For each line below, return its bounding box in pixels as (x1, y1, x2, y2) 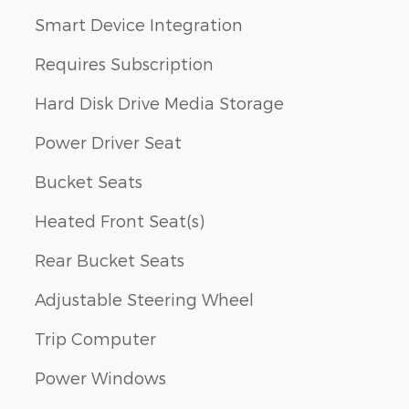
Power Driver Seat (35, 131, 182, 152)
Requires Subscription (35, 53, 214, 73)
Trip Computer (35, 328, 156, 348)
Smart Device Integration (35, 14, 243, 34)
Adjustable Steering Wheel (35, 288, 254, 309)
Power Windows (35, 367, 166, 387)
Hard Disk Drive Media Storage (35, 92, 284, 112)
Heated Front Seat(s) (35, 210, 204, 230)
